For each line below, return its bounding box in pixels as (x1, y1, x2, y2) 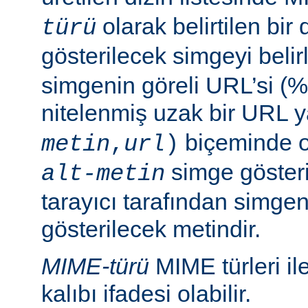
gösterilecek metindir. (41, 215, 261, 242)
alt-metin (41, 160, 165, 187)
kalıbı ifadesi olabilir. (41, 280, 251, 307)
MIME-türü (41, 252, 149, 279)
